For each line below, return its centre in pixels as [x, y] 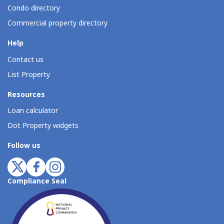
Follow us [24, 146]
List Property [29, 74]
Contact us [25, 59]
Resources [26, 94]
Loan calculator [33, 111]
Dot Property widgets [43, 126]
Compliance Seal [37, 181]
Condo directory [34, 8]
